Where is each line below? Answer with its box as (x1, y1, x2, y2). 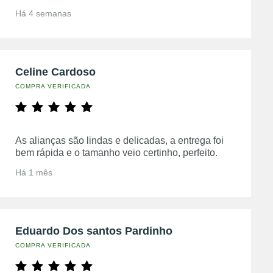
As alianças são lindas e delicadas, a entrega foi (15, 135, 224, 146)
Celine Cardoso (15, 65, 96, 78)
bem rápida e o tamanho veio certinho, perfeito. (15, 147, 218, 158)
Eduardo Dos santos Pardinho (15, 224, 172, 237)
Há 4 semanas (15, 8, 71, 18)
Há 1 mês (15, 167, 52, 177)
